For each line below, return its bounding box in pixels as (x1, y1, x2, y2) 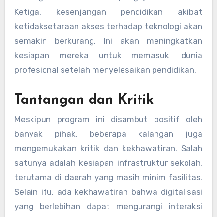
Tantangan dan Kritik (14, 93, 154, 107)
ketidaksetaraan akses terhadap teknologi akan (14, 21, 203, 31)
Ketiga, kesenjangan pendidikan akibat (14, 6, 203, 16)
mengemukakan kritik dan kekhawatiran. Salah (14, 143, 203, 153)
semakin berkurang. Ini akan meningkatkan (14, 35, 203, 46)
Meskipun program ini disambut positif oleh (14, 114, 203, 124)
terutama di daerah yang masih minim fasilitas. (14, 172, 203, 182)
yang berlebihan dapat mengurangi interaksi (14, 201, 203, 211)
